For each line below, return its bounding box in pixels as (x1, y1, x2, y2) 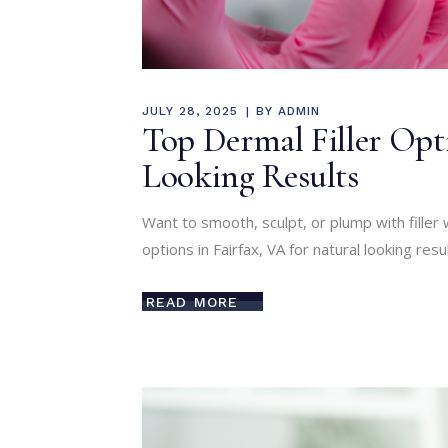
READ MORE (146, 294, 239, 311)
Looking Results (142, 154, 359, 197)
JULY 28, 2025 (142, 103, 238, 118)
